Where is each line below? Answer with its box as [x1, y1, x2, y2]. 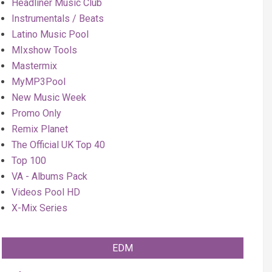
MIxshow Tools [12, 44, 77, 56]
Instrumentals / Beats [12, 13, 104, 24]
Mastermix [12, 60, 57, 72]
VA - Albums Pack [12, 171, 87, 182]
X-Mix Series [12, 202, 67, 214]
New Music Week [12, 92, 86, 103]
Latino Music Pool [12, 29, 89, 40]
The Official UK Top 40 [12, 139, 105, 151]
